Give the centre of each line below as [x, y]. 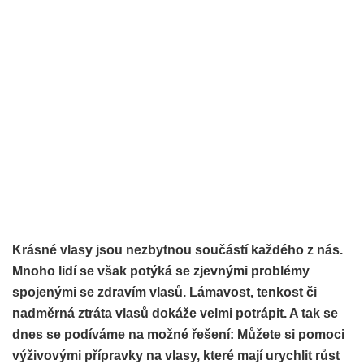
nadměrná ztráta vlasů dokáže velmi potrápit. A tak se [175, 313]
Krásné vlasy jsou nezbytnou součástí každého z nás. [178, 249]
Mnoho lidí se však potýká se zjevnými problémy [161, 271]
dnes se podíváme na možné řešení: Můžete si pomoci [178, 334]
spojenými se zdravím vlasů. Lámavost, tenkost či [165, 292]
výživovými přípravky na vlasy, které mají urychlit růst [176, 355]
